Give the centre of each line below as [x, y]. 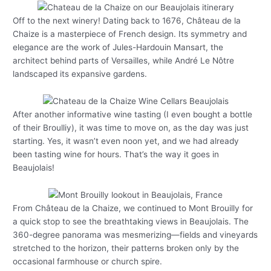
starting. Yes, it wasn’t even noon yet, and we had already [126, 141]
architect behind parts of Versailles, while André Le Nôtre [124, 61]
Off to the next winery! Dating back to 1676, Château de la [127, 21]
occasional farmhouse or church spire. [88, 262]
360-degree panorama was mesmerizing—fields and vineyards [135, 235]
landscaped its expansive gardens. [80, 74]
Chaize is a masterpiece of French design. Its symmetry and [130, 34]
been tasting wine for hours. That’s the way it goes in [116, 155]
